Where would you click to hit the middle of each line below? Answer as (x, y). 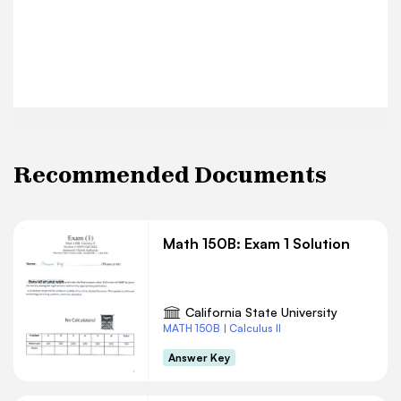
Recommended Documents (170, 175)
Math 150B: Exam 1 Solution (256, 243)
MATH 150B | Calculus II (222, 328)
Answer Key (199, 358)
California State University (261, 312)
